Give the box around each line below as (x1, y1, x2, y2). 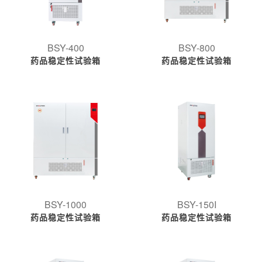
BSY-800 (178, 41, 215, 54)
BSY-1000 (44, 198, 87, 211)
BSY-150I (177, 198, 216, 211)
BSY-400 (47, 41, 84, 54)
